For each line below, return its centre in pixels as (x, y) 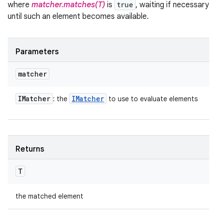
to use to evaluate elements (152, 99)
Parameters (37, 52)
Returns (30, 149)
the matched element (49, 196)
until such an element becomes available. (78, 16)
